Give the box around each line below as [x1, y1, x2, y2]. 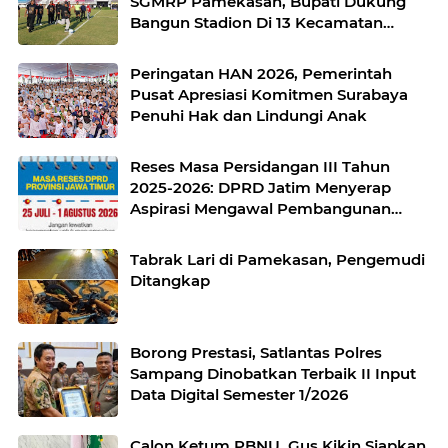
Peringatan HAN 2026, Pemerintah [130, 64, 392, 84]
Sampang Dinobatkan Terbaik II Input [130, 364, 416, 384]
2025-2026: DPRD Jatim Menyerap [130, 178, 391, 198]
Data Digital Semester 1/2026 [130, 385, 348, 405]
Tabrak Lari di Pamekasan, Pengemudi [130, 250, 425, 270]
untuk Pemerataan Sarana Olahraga [130, 34, 404, 54]
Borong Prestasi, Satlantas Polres [130, 343, 382, 363]
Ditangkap [130, 271, 210, 291]
